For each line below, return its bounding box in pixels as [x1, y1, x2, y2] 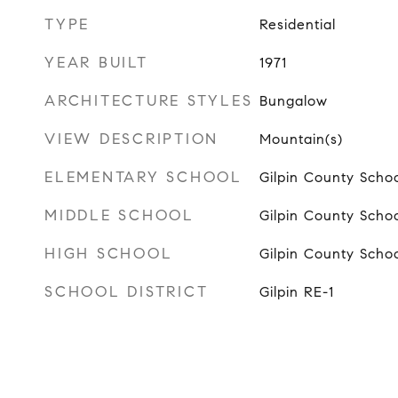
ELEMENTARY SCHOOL [44, 167, 243, 187]
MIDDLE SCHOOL [44, 205, 195, 225]
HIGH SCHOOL [44, 243, 173, 263]
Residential [259, 15, 336, 33]
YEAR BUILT [44, 52, 148, 72]
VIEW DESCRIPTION [44, 129, 219, 148]
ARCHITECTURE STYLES [44, 91, 253, 110]
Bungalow [259, 92, 328, 109]
